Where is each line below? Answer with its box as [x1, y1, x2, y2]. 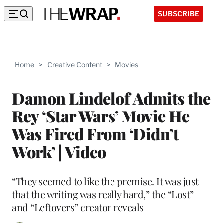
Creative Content [47, 60, 102, 69]
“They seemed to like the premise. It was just [12, 174, 199, 188]
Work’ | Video [12, 140, 106, 162]
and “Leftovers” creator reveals [12, 200, 144, 214]
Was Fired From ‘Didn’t [12, 122, 178, 144]
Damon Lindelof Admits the [12, 87, 211, 109]
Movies [115, 60, 138, 69]
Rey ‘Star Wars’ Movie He [12, 105, 189, 126]
